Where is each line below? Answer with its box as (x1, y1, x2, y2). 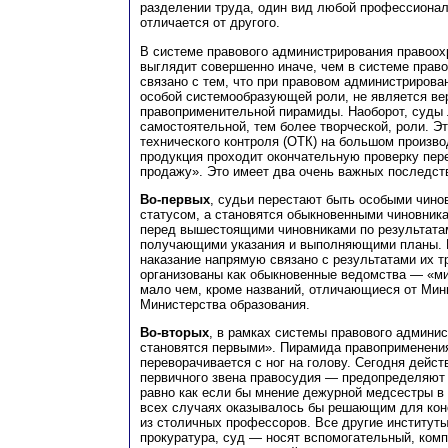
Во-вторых (140, 325, 209, 341)
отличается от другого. (140, 15, 280, 31)
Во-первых (140, 191, 210, 207)
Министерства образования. (140, 296, 310, 312)
